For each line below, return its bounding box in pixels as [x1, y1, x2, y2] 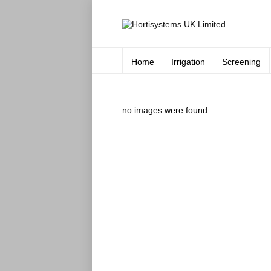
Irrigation [171, 56, 205, 67]
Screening [222, 56, 261, 67]
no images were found [122, 105, 207, 115]
